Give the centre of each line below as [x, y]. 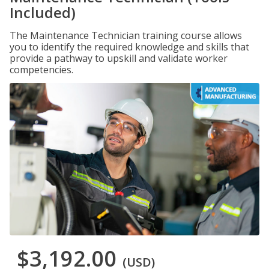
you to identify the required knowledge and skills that [129, 47]
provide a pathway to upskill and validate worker [119, 58]
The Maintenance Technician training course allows [126, 35]
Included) [43, 12]
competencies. [41, 70]
